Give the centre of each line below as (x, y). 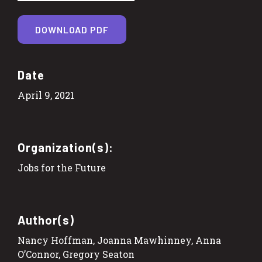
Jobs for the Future (62, 167)
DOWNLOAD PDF (72, 29)
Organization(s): (65, 147)
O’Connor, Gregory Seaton (76, 254)
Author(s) (46, 220)
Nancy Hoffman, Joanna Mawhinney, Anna (119, 240)
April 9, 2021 (46, 95)
